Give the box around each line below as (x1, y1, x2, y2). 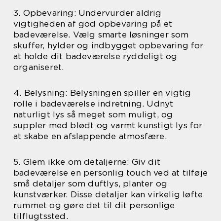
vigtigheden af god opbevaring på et (13, 19, 173, 29)
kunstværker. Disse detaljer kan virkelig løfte (13, 189, 203, 200)
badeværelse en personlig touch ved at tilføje (13, 168, 208, 178)
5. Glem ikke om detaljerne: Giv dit (13, 157, 160, 167)
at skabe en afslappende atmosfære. (13, 131, 167, 142)
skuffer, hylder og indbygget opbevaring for (13, 40, 204, 51)
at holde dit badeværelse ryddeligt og (13, 51, 178, 62)
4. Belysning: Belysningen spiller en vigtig (13, 88, 191, 98)
